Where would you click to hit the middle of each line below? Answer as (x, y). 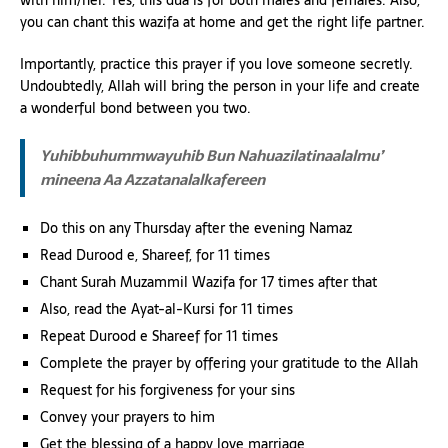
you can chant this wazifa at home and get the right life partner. (222, 21)
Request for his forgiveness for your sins (167, 389)
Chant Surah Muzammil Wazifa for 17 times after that (208, 281)
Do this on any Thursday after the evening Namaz (196, 227)
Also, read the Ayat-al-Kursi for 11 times (166, 308)
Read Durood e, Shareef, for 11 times (155, 254)
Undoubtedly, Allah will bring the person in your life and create (220, 85)
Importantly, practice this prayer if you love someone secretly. (216, 63)
